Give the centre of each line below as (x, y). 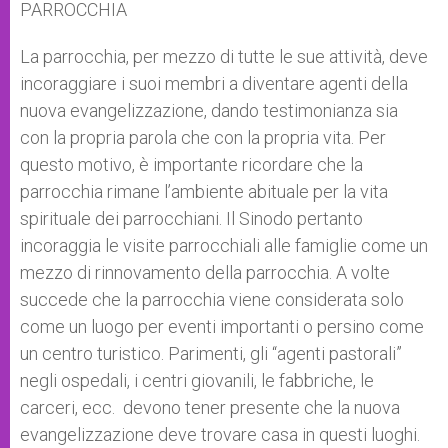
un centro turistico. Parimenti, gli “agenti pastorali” (211, 353)
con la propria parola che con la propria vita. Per (203, 137)
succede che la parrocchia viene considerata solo (212, 299)
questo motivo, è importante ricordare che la (191, 164)
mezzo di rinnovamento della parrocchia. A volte (205, 272)
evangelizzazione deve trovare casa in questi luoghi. (220, 434)
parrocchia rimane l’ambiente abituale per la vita (204, 191)
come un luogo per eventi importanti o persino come (222, 326)
